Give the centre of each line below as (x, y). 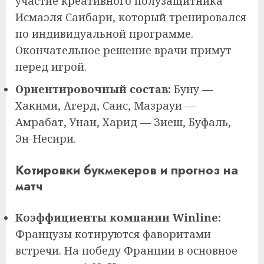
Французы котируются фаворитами (113, 234)
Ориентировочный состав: (93, 89)
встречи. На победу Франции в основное (126, 250)
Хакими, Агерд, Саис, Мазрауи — (105, 105)
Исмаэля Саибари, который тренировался (131, 17)
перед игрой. (51, 66)
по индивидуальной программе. (104, 33)
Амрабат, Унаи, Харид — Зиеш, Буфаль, (123, 122)
